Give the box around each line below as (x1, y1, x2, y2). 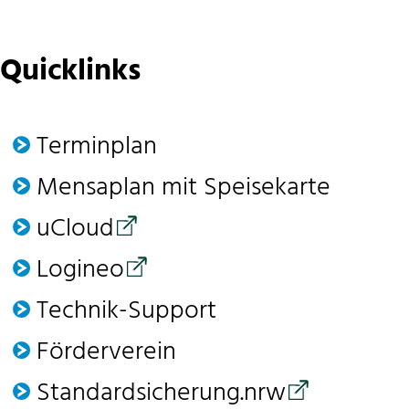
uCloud (37, 208, 114, 250)
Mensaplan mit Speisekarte (37, 167, 330, 209)
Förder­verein (37, 331, 176, 373)
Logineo (37, 249, 124, 291)
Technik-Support (37, 290, 216, 332)
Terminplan (37, 126, 157, 168)
